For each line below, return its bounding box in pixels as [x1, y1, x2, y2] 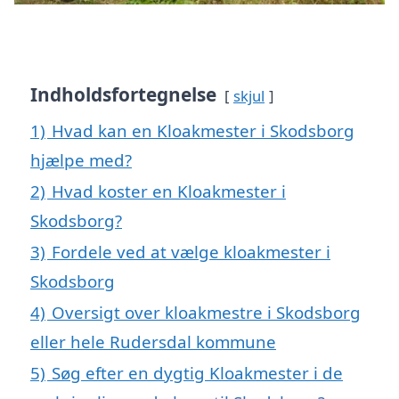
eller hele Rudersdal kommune [30, 330, 276, 354]
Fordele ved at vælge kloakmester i [52, 240, 330, 264]
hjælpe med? [30, 149, 132, 172]
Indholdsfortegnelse [30, 82, 216, 108]
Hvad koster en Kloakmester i [52, 180, 286, 203]
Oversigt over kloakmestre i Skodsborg [52, 301, 361, 324]
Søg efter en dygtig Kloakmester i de [52, 362, 343, 385]
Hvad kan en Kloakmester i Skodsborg [52, 119, 354, 142]
